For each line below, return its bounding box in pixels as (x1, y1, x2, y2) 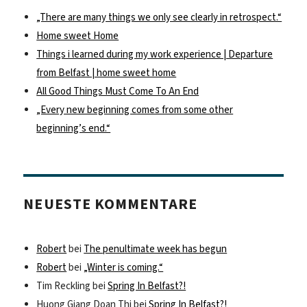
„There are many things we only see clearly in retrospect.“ (36, 10, 282, 25)
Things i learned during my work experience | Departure (36, 47, 273, 62)
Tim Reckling (36, 279, 91, 293)
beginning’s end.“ (36, 121, 111, 136)
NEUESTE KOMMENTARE (23, 193, 198, 214)
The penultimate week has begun (84, 242, 228, 256)
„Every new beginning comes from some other (36, 103, 234, 117)
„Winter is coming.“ (84, 260, 164, 275)
